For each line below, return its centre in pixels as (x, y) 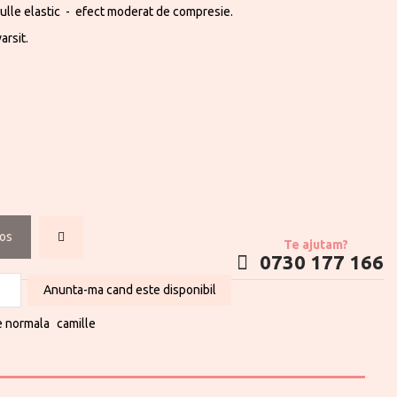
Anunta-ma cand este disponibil (129, 290)
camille (77, 323)
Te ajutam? (316, 244)
